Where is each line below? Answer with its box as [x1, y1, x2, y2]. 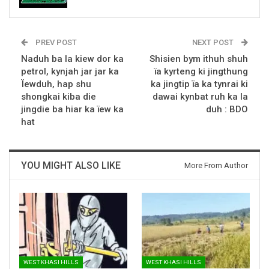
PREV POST [34, 37, 77, 47]
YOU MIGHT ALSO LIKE [21, 159, 121, 171]
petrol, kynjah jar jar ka [21, 65, 119, 77]
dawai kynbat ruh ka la [153, 91, 248, 102]
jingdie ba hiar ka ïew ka [21, 103, 124, 115]
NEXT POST [192, 37, 235, 47]
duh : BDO [206, 103, 248, 115]
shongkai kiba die [21, 91, 96, 102]
